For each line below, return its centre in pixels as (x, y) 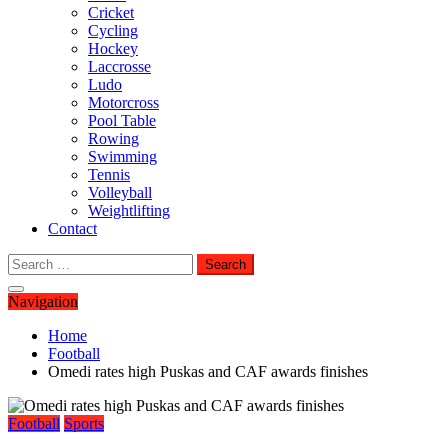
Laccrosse (119, 66)
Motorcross (123, 102)
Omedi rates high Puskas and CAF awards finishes (208, 371)
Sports (84, 423)
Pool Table (122, 120)
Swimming (122, 156)
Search (28, 261)
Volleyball (120, 192)
